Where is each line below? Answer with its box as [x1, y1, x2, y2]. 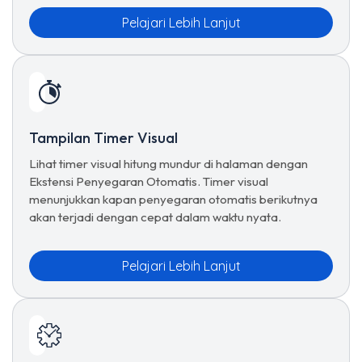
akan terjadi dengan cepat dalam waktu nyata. [29, 209, 281, 225]
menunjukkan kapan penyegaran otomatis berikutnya [29, 192, 318, 207]
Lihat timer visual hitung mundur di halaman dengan [29, 156, 308, 171]
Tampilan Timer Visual [29, 128, 178, 147]
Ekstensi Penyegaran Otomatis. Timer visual [29, 174, 268, 189]
